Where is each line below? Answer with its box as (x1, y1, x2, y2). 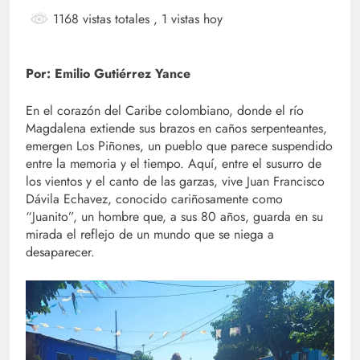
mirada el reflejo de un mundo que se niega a (26, 225, 274, 244)
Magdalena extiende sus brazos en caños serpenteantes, (26, 119, 327, 138)
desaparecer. (26, 243, 95, 262)
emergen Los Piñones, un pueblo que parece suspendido (26, 137, 333, 156)
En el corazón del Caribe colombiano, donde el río (26, 101, 304, 121)
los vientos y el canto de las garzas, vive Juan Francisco (26, 172, 325, 191)
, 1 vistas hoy (153, 10, 223, 29)
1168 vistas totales (49, 10, 153, 29)
